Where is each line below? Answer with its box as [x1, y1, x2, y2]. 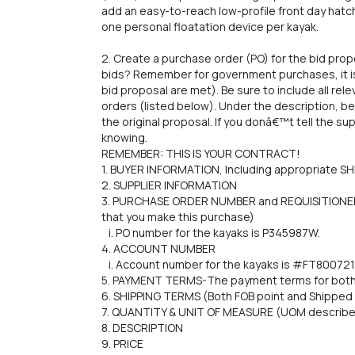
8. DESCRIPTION [101, 320, 183, 335]
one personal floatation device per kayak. [101, 19, 319, 34]
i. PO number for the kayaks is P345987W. [101, 225, 320, 240]
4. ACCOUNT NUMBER [101, 241, 216, 256]
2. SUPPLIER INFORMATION [101, 177, 237, 193]
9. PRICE [101, 336, 143, 351]
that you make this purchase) [101, 209, 254, 224]
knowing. [101, 130, 147, 145]
